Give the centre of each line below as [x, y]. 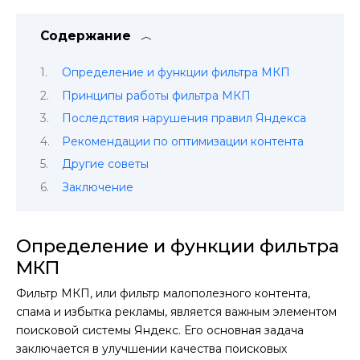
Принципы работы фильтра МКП [157, 95]
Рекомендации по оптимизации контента [183, 141]
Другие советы [106, 164]
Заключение [100, 187]
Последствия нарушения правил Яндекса [184, 119]
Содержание [86, 36]
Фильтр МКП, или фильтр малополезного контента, [163, 293]
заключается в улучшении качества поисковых [151, 348]
